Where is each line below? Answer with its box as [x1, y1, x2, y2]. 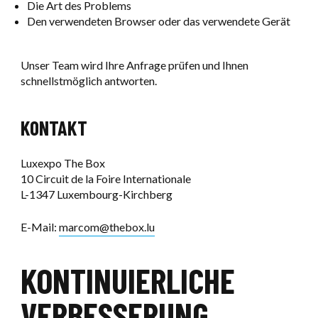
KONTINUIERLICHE [20, 260, 235, 302]
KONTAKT [20, 116, 87, 141]
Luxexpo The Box [20, 156, 105, 170]
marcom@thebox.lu [58, 220, 155, 234]
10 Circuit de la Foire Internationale [20, 172, 191, 186]
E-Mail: [20, 220, 59, 234]
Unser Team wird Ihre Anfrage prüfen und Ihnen [20, 58, 248, 72]
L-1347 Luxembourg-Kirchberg [20, 187, 172, 202]
